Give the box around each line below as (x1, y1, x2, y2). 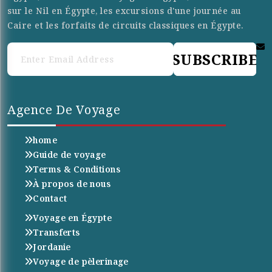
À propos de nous (33, 177, 111, 189)
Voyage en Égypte (33, 211, 112, 223)
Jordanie (33, 240, 71, 253)
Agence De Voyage (7, 101, 121, 118)
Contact (33, 192, 67, 204)
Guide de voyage (33, 148, 106, 160)
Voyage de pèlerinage (33, 255, 129, 267)
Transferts (33, 226, 80, 238)
